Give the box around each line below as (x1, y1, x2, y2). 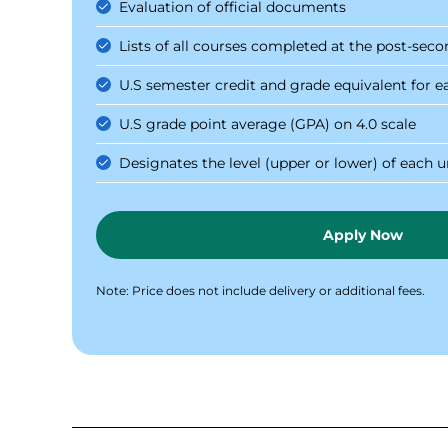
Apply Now (323, 226, 403, 244)
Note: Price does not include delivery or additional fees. (96, 283, 425, 298)
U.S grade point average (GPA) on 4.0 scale (119, 115, 416, 133)
